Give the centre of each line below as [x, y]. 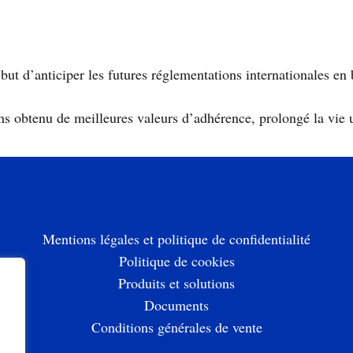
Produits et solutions [176, 283]
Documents [176, 305]
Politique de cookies [176, 261]
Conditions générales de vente [176, 327]
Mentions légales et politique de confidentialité [176, 239]
